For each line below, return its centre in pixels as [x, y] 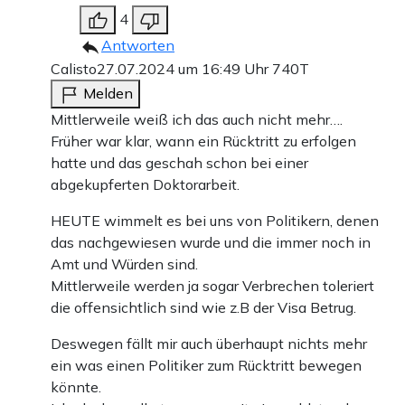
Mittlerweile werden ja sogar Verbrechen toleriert [212, 285]
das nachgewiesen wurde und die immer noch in [211, 242]
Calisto [74, 68]
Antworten [138, 45]
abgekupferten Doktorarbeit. [145, 184]
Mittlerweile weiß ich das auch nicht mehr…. [197, 119]
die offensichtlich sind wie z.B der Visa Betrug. [203, 307]
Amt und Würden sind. [124, 264]
